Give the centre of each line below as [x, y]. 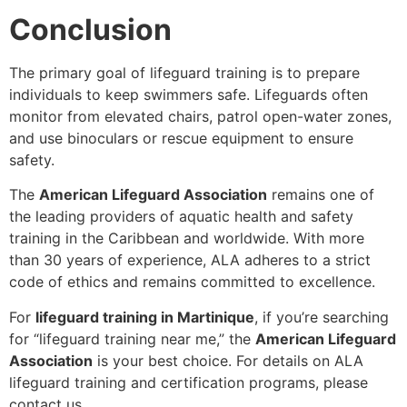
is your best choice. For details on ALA [228, 360]
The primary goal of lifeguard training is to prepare [184, 72]
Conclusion [90, 29]
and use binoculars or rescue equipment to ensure [181, 138]
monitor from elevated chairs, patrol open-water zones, [200, 116]
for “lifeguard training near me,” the [132, 338]
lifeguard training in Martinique [145, 317]
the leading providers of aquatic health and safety [181, 217]
